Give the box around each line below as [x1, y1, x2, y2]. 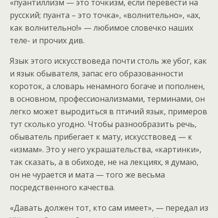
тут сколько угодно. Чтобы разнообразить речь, [10, 118, 197, 129]
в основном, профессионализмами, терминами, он [10, 93, 205, 104]
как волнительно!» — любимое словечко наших [10, 22, 193, 33]
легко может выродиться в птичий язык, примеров [10, 106, 207, 117]
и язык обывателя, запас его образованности [10, 68, 183, 79]
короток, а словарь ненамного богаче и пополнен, [10, 80, 205, 91]
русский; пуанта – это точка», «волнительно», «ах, [10, 9, 200, 20]
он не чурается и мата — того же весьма [10, 169, 165, 180]
